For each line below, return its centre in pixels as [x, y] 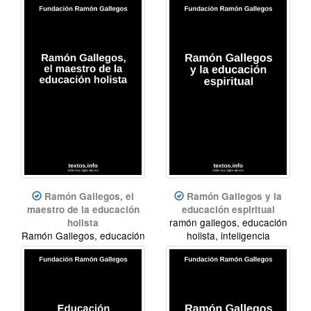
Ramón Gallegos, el [89, 196]
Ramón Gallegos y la [234, 196]
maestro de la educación [83, 209]
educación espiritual [228, 209]
